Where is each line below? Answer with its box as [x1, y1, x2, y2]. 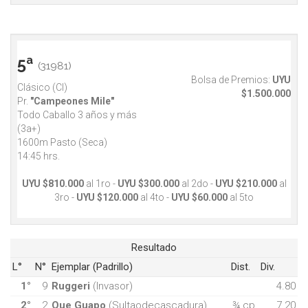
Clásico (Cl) [17, 82, 67, 93]
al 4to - [138, 192, 171, 203]
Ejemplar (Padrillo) [52, 261, 133, 274]
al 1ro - [83, 178, 118, 190]
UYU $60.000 [171, 192, 228, 203]
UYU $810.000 [21, 178, 84, 190]
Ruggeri [52, 280, 90, 293]
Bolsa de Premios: [191, 74, 270, 86]
